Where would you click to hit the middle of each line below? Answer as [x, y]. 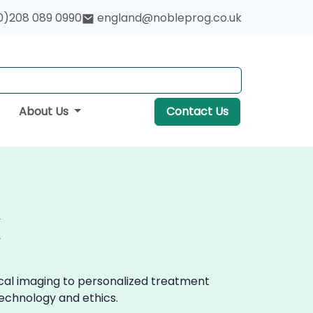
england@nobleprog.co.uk [169, 18]
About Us [45, 111]
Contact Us [197, 111]
